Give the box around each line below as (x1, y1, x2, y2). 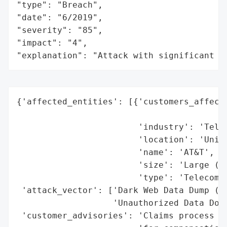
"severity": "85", (17, 25, 103, 35)
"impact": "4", (17, 37, 88, 48)
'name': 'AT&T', (17, 147, 214, 157)
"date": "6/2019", (17, 12, 103, 22)
